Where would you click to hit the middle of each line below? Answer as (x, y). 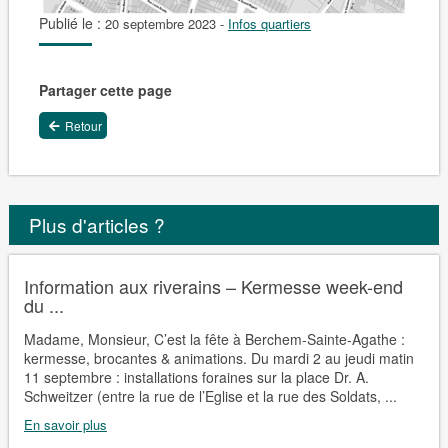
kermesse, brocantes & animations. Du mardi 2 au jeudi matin (218, 357)
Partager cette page (105, 90)
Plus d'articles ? (96, 224)
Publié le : (71, 23)
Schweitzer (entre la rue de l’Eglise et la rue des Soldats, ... (210, 395)
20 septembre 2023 (160, 23)
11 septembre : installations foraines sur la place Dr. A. (196, 376)
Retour (83, 125)
